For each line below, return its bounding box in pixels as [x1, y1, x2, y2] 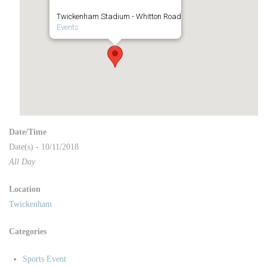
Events [56, 23, 79, 32]
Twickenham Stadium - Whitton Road [56, 12, 181, 21]
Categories [9, 227, 46, 236]
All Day [9, 157, 35, 166]
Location [9, 185, 41, 194]
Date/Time [9, 128, 46, 136]
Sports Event [23, 254, 67, 263]
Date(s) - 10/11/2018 [9, 142, 79, 151]
